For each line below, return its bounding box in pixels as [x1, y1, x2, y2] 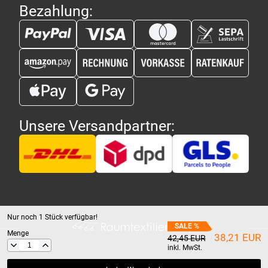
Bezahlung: [19, 2, 93, 20]
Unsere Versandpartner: [19, 117, 175, 135]
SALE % [174, 222, 199, 231]
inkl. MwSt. [167, 243, 202, 252]
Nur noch [7, 212, 39, 221]
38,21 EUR [214, 231, 261, 243]
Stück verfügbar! [43, 212, 98, 221]
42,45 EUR [167, 233, 206, 243]
